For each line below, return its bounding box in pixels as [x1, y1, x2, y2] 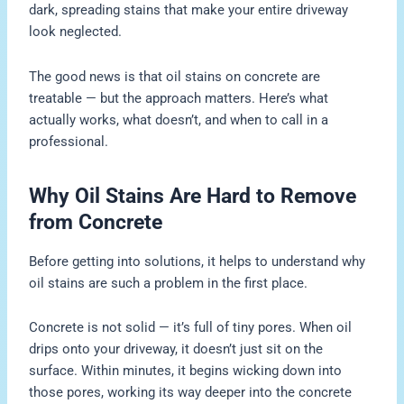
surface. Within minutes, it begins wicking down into [29, 363, 343, 380]
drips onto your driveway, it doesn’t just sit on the [29, 341, 324, 358]
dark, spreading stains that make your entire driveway [29, 2, 349, 19]
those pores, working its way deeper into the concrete [29, 384, 353, 401]
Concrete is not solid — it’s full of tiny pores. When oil [29, 319, 353, 336]
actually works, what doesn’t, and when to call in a [29, 111, 329, 128]
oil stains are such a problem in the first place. [29, 274, 308, 291]
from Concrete [29, 209, 163, 234]
